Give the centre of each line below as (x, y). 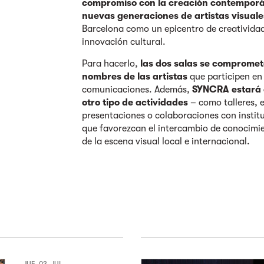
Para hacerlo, (111, 64)
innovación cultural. (125, 42)
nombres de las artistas (135, 77)
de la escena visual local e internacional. (167, 142)
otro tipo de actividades (135, 103)
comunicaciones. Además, (136, 90)
